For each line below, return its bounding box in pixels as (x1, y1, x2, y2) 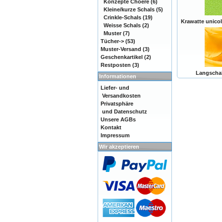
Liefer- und (101, 85, 129, 91)
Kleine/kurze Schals (104, 6, 155, 12)
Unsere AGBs (101, 116, 136, 122)
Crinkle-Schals (104, 14, 141, 20)
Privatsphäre (101, 101, 133, 107)
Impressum (101, 132, 130, 138)
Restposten (101, 62, 131, 68)
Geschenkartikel (101, 54, 143, 60)
